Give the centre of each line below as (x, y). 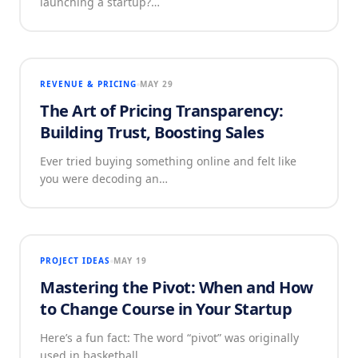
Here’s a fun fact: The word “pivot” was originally (169, 338)
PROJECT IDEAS (75, 261)
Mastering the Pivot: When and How (177, 287)
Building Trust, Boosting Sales (152, 132)
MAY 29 (157, 84)
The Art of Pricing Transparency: (161, 111)
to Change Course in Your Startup (166, 309)
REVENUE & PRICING (88, 84)
